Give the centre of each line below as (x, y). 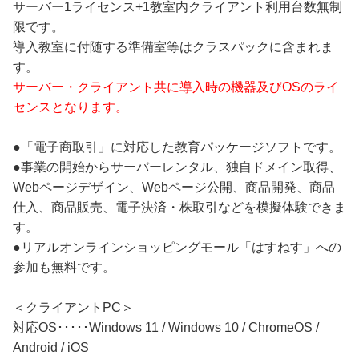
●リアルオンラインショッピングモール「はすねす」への (177, 247)
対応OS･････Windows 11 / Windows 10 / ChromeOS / (166, 327)
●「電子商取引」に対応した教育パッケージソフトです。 (177, 147)
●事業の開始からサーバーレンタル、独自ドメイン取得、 (177, 167)
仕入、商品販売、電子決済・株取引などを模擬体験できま (179, 207)
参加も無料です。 (64, 267)
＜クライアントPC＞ (73, 307)
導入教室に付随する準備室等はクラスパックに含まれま (173, 46)
